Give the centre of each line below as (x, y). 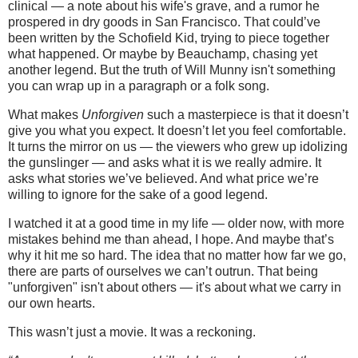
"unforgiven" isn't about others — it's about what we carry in (175, 287)
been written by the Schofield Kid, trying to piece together (169, 38)
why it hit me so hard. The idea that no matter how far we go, (177, 255)
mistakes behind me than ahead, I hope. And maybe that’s (171, 239)
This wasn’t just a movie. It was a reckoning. (132, 332)
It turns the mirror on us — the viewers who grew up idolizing (178, 147)
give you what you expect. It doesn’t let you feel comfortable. (177, 131)
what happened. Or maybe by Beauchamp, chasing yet (163, 54)
